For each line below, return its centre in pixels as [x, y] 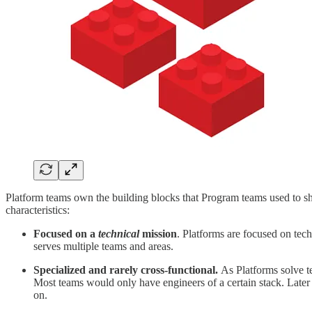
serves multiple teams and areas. [103, 246]
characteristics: [39, 210]
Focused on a [66, 233]
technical [119, 233]
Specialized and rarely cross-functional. [127, 270]
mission [158, 233]
